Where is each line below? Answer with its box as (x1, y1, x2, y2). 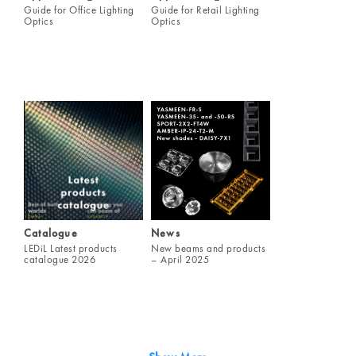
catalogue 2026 (24, 253, 95, 267)
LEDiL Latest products (24, 242, 118, 256)
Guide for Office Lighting (24, 3, 134, 17)
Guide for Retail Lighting (151, 3, 260, 17)
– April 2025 (151, 253, 209, 267)
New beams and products (151, 242, 265, 256)
